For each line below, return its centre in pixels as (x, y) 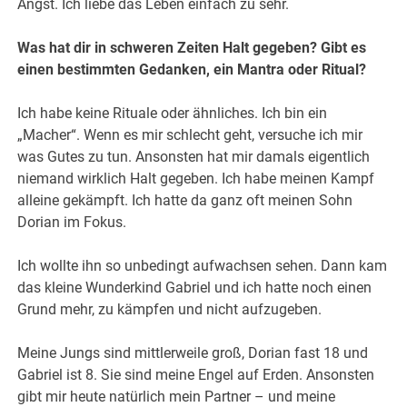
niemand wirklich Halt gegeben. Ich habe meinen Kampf (196, 179)
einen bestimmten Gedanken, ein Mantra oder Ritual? (192, 70)
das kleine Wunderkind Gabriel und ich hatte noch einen (195, 288)
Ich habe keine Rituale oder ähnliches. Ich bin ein (173, 114)
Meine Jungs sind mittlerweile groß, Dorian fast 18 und (193, 353)
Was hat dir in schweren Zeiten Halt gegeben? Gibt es (192, 48)
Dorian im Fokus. (72, 223)
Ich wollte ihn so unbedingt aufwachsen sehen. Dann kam (203, 266)
